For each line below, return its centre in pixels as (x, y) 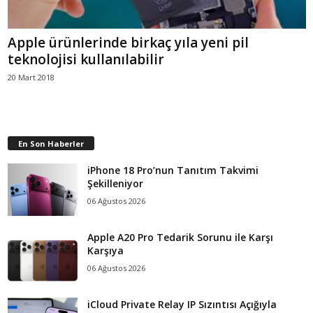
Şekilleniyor (115, 183)
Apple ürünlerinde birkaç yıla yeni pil (128, 42)
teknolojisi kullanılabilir (86, 59)
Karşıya (105, 250)
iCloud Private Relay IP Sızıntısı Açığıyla (182, 304)
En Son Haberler (51, 143)
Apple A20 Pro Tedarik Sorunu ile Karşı (180, 237)
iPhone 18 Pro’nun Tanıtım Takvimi (173, 170)
